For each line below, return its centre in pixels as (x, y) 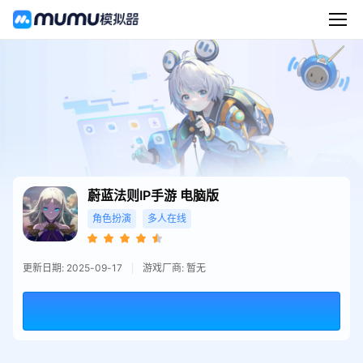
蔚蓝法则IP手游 (133, 195)
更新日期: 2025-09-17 (72, 267)
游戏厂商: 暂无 (174, 267)
